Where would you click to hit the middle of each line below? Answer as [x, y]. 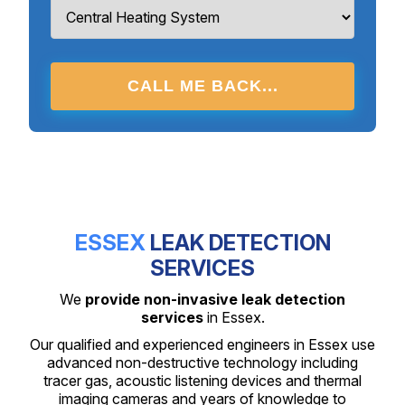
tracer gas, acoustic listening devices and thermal [202, 381]
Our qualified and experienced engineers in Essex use [202, 345]
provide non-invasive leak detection [215, 300]
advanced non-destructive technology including [202, 363]
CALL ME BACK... [202, 86]
